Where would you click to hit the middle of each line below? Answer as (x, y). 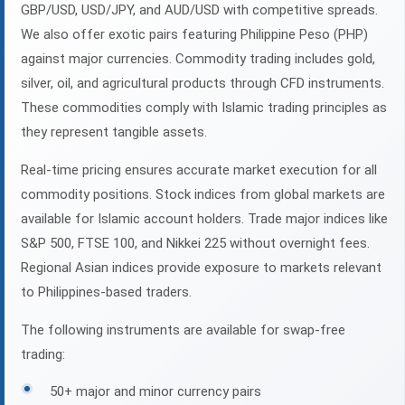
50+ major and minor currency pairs (155, 392)
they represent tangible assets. (114, 132)
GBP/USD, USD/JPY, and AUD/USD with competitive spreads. (199, 10)
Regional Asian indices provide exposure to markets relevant (201, 268)
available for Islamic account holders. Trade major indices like (204, 219)
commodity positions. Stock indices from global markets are (203, 195)
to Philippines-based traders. (106, 292)
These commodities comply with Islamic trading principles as (204, 108)
